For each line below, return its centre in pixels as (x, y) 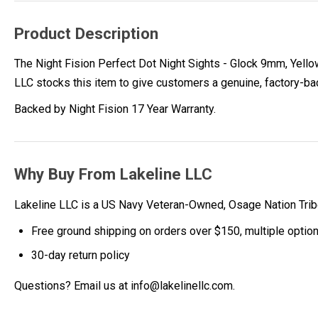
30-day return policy (81, 255)
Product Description (86, 33)
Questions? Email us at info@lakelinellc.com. (125, 285)
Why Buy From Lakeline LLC (113, 174)
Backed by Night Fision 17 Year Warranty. (115, 109)
